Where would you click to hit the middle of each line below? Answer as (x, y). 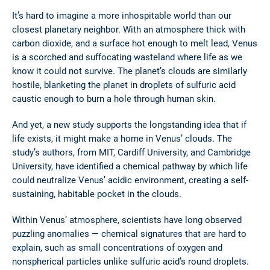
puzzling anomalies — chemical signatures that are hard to (129, 234)
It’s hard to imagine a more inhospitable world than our (122, 15)
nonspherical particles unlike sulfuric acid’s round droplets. (130, 261)
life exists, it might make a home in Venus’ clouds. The (122, 138)
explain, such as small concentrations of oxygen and (117, 247)
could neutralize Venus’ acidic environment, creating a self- (130, 180)
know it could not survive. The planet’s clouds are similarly (130, 71)
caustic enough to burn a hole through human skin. (114, 99)
